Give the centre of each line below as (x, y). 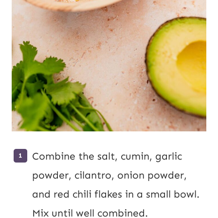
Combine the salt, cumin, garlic (107, 156)
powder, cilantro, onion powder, (109, 175)
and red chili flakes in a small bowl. (116, 194)
